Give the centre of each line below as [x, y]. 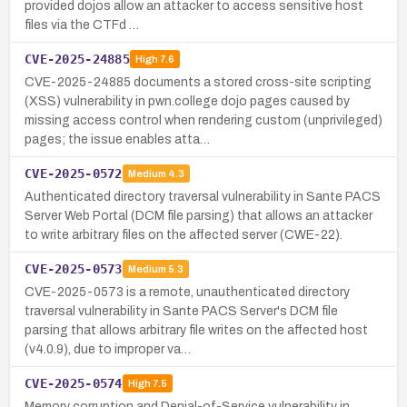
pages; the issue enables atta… [117, 139]
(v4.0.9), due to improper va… [108, 349]
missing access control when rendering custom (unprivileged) [203, 120]
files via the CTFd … [82, 25]
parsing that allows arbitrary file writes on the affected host [196, 330]
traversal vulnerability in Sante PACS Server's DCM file [181, 311]
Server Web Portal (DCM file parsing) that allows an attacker [199, 215]
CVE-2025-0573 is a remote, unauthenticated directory [187, 292]
